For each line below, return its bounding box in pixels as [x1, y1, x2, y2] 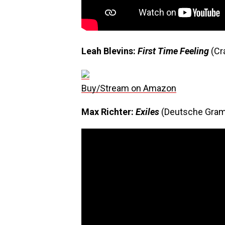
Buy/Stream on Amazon [81, 83, 176, 93]
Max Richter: [81, 106, 136, 117]
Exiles [136, 106, 161, 117]
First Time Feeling [138, 46, 211, 56]
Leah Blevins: [81, 46, 138, 56]
